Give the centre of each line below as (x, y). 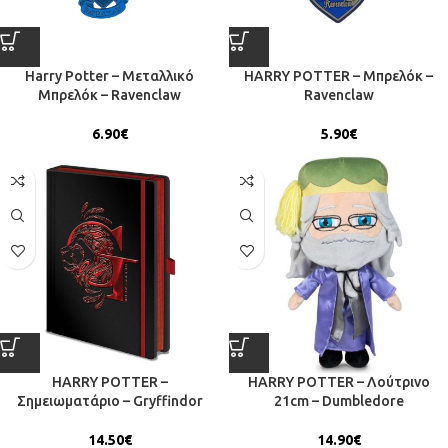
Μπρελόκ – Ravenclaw (109, 94)
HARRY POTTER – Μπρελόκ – (338, 75)
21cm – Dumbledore (338, 400)
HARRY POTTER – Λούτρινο (338, 381)
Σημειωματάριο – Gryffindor (109, 400)
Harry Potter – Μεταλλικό (109, 75)
